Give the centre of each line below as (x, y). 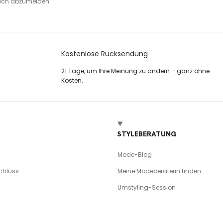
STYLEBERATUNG (147, 134)
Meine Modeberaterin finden (159, 171)
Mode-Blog (134, 155)
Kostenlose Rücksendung (104, 54)
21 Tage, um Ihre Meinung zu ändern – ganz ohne (135, 71)
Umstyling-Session (146, 188)
